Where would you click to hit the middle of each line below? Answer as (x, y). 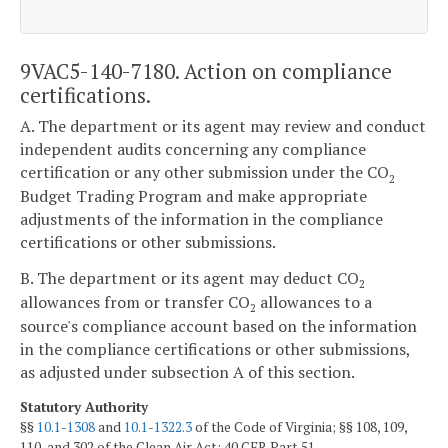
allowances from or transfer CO (135, 301)
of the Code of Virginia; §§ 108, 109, (299, 426)
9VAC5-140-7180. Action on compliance (206, 70)
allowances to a (314, 301)
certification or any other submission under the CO (204, 172)
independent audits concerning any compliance (193, 149)
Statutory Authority (84, 406)
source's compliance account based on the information (218, 325)
